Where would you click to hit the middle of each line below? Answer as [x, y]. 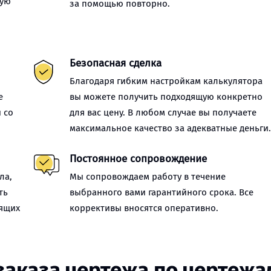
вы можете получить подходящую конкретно [166, 97]
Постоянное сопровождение [139, 159]
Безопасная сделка [116, 63]
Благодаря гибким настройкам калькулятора [166, 81]
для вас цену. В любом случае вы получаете [163, 113]
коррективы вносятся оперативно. [144, 208]
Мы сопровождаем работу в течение [148, 177]
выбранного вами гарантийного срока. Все [162, 192]
